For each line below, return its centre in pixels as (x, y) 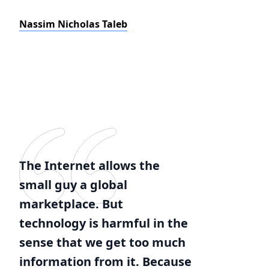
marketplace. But (71, 204)
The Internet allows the (89, 165)
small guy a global (73, 185)
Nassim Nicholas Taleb (73, 24)
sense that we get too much (102, 242)
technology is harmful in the (104, 223)
